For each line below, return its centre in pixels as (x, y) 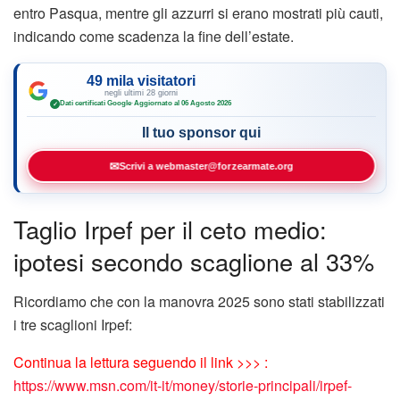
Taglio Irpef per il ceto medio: (170, 229)
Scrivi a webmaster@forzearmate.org (206, 166)
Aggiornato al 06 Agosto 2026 (183, 104)
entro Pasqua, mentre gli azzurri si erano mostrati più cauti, (198, 12)
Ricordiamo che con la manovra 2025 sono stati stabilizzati (199, 302)
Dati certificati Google (96, 104)
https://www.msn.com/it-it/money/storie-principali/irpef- (183, 386)
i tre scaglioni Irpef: (73, 325)
